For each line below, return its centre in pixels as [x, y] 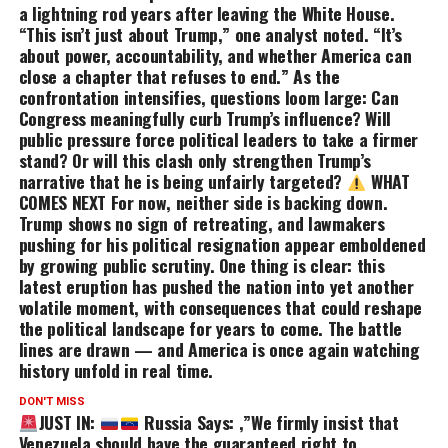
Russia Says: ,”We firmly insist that [269, 422]
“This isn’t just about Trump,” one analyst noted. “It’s [210, 34]
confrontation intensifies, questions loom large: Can [208, 97]
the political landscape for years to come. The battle [210, 328]
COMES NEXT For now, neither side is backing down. [203, 202]
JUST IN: [69, 422]
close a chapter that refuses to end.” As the [179, 76]
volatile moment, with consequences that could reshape [220, 307]
